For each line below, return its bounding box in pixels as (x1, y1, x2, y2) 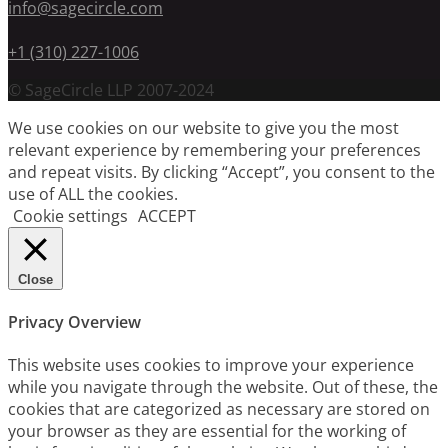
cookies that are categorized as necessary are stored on (8, 398, 430, 421)
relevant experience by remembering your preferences (8, 138, 421, 161)
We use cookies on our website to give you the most (8, 116, 399, 139)
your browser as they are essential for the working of (8, 420, 406, 443)
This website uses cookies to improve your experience (8, 354, 414, 377)
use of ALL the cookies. (8, 182, 178, 205)
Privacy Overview (8, 311, 141, 334)
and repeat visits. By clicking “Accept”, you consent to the (8, 160, 435, 183)
